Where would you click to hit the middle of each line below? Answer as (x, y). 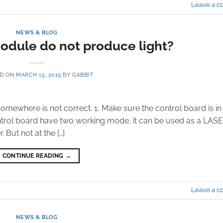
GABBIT (83, 75)
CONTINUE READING (34, 156)
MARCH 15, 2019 (39, 75)
